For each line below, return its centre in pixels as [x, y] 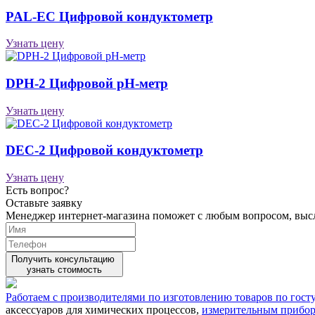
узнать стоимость [64, 270]
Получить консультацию [64, 259]
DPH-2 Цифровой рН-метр [87, 83]
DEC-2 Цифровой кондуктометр [104, 150]
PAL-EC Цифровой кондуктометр [109, 16]
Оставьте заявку [44, 203]
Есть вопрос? [37, 191]
